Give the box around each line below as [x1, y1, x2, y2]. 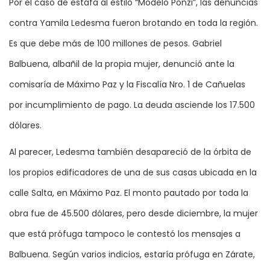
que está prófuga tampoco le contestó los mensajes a [9, 228, 240, 240]
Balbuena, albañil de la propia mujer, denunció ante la [9, 58, 234, 71]
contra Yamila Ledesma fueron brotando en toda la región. [9, 17, 258, 30]
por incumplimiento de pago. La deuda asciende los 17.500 [9, 99, 255, 111]
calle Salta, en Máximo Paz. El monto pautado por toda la [9, 187, 248, 199]
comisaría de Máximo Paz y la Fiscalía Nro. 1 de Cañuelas [9, 78, 245, 91]
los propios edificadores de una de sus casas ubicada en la [9, 166, 257, 179]
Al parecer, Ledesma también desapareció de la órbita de [9, 146, 251, 159]
